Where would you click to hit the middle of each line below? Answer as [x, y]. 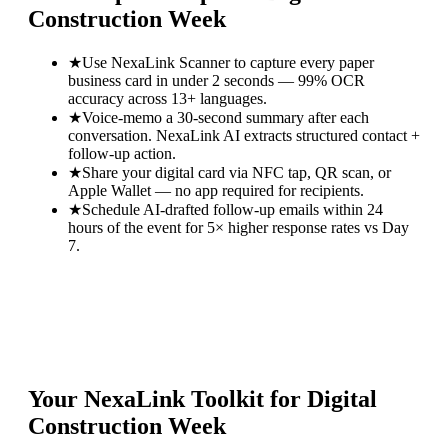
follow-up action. [122, 153]
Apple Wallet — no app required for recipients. [216, 190]
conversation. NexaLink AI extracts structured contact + [244, 135]
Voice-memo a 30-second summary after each [225, 117]
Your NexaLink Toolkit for [167, 399]
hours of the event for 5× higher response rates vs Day [238, 227]
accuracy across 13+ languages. [167, 98]
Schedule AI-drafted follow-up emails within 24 [232, 209]
